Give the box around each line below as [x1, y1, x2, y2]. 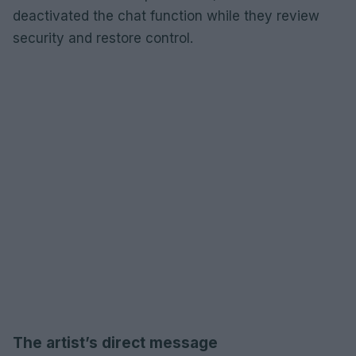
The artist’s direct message [13, 333, 218, 352]
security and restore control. [13, 29, 193, 46]
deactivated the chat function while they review [13, 7, 319, 24]
